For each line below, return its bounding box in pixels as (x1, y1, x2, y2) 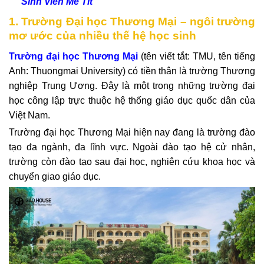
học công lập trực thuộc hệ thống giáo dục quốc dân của (9, 95, 255, 105)
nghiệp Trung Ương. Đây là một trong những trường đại (9, 80, 255, 91)
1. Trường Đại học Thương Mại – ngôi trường (9, 15, 255, 28)
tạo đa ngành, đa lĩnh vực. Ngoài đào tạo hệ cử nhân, (9, 142, 255, 153)
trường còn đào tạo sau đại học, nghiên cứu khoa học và (9, 157, 255, 167)
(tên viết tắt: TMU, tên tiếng (138, 51, 255, 61)
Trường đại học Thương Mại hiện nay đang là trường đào (9, 127, 255, 138)
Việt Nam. (9, 110, 50, 120)
